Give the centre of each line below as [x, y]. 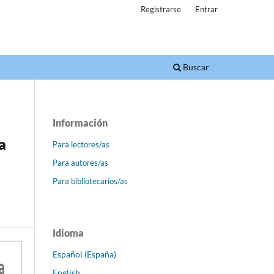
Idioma [68, 232]
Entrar [206, 9]
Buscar [195, 67]
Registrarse [161, 9]
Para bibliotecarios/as [90, 181]
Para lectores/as [81, 144]
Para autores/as [80, 162]
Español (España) [84, 254]
